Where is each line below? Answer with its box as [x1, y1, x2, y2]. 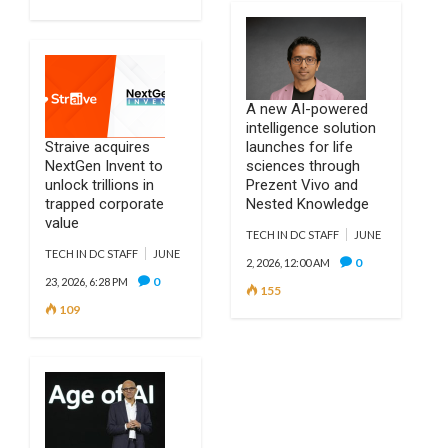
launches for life [245, 138, 353, 156]
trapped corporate [45, 195, 164, 213]
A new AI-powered [245, 100, 368, 118]
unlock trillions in [45, 176, 154, 194]
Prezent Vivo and [245, 176, 358, 194]
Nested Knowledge [245, 195, 369, 213]
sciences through [245, 157, 360, 175]
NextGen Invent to [45, 157, 163, 175]
